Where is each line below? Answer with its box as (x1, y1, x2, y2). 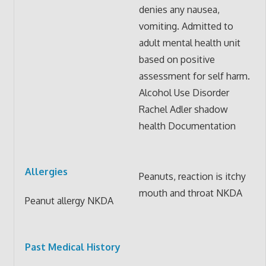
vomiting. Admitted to (138, 20, 233, 32)
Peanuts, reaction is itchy (138, 170, 246, 182)
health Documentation (138, 119, 236, 132)
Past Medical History (24, 240, 121, 253)
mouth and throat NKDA (138, 186, 242, 199)
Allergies (24, 165, 68, 178)
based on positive (138, 53, 215, 65)
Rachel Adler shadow (138, 103, 228, 115)
